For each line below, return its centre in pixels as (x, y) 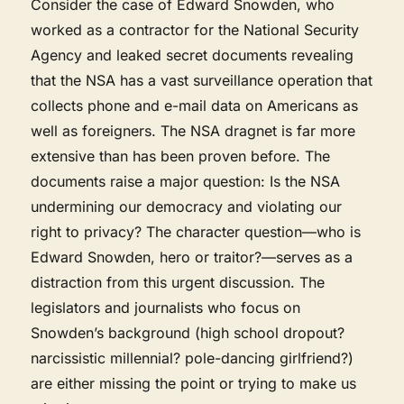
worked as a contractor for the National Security (195, 29)
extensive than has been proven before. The (181, 156)
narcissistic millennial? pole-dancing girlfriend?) (193, 358)
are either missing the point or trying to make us (194, 383)
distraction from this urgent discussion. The (178, 282)
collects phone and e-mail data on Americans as (195, 105)
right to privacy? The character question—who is (196, 231)
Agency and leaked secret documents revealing (193, 55)
